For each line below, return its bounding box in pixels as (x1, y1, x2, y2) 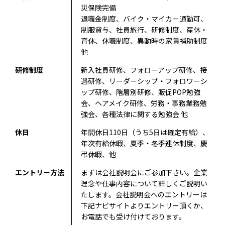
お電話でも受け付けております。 (80, 211, 186, 221)
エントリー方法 (15, 167, 64, 177)
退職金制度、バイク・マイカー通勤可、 (80, 14, 207, 24)
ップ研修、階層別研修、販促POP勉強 (80, 87, 200, 97)
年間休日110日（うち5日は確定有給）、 (80, 127, 209, 137)
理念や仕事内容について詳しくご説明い (80, 178, 207, 188)
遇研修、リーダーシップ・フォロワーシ (80, 76, 207, 86)
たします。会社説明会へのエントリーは (80, 189, 207, 199)
